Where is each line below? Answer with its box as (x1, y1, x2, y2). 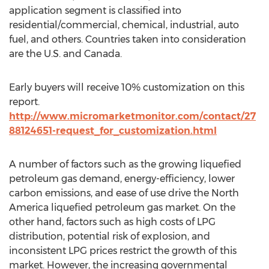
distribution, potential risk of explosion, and (9, 231, 210, 242)
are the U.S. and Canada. (9, 48, 122, 59)
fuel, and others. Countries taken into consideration (9, 34, 246, 45)
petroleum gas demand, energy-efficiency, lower (9, 173, 235, 184)
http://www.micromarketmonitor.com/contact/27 (9, 110, 256, 122)
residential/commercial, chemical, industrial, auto (9, 19, 239, 31)
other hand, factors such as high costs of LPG (9, 216, 216, 228)
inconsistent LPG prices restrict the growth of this (9, 245, 237, 256)
